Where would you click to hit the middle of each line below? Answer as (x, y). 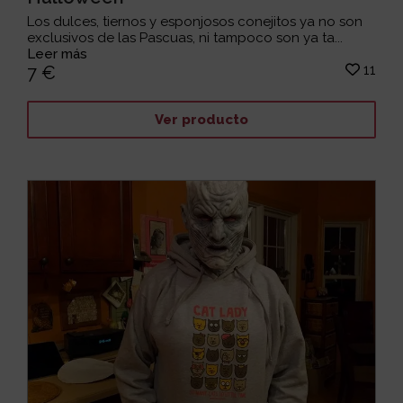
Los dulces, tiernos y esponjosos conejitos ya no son (195, 22)
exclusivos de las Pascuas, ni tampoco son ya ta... (185, 38)
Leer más (58, 54)
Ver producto (201, 119)
